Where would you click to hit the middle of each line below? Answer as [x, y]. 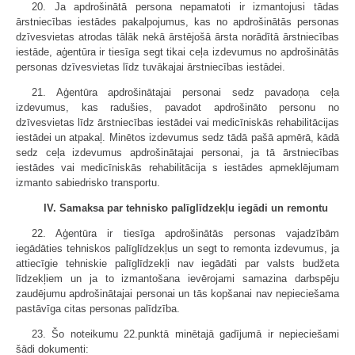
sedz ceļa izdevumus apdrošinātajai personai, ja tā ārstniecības [177, 153]
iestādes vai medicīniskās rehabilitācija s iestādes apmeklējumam [177, 168]
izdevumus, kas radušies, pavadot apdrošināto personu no [177, 107]
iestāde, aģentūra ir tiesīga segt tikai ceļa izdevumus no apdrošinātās [177, 52]
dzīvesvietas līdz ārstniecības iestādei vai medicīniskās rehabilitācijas [177, 122]
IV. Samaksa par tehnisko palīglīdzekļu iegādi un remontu [185, 208]
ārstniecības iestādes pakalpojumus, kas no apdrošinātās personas [177, 22]
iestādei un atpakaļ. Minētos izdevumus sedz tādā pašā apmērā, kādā [177, 137]
